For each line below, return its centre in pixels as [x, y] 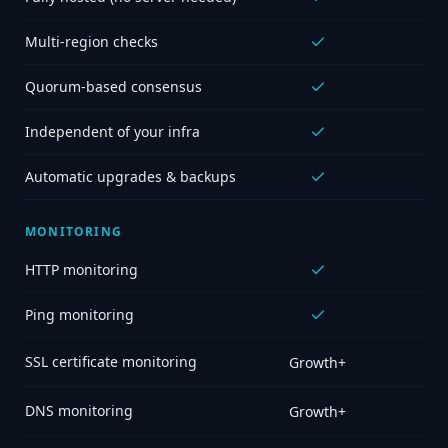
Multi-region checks [91, 41]
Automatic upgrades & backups [130, 176]
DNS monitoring [79, 410]
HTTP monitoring [81, 269]
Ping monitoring [79, 314]
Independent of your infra [112, 131]
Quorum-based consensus [113, 86]
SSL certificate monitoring [111, 361]
